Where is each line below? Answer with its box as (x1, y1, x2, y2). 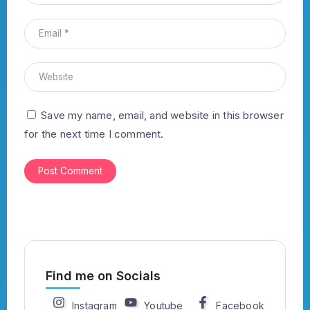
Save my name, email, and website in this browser (41, 109, 284, 122)
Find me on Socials (46, 268, 161, 284)
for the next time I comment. (24, 127, 164, 141)
